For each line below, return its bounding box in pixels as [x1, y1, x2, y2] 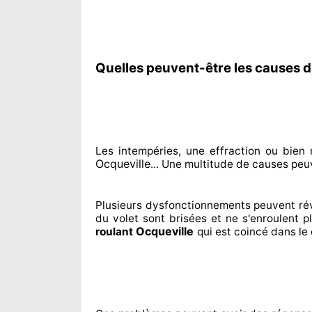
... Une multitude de [150, 157, 249, 171]
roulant [95, 225, 136, 238]
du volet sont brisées [95, 212, 208, 225]
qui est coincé [197, 225, 268, 238]
